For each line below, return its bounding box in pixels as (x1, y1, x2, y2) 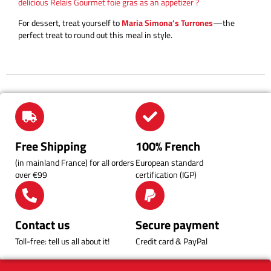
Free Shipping (15, 136, 87, 155)
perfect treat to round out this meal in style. (18, 28, 172, 42)
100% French (135, 136, 200, 155)
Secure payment (135, 215, 219, 234)
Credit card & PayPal (135, 234, 207, 247)
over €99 (15, 168, 47, 181)
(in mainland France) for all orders (15, 155, 134, 169)
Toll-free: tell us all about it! (15, 234, 109, 247)
